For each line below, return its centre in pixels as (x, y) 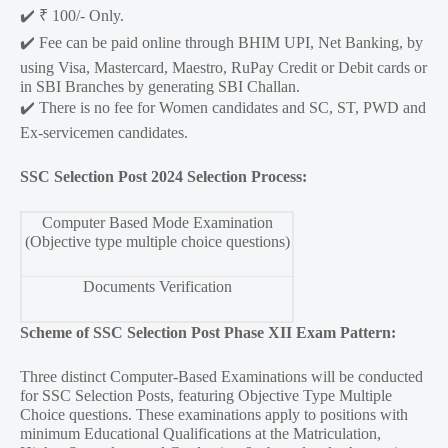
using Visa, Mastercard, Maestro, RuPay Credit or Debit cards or (223, 68)
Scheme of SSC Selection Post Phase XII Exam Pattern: (208, 333)
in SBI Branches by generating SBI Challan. (160, 87)
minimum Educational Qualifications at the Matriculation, (200, 434)
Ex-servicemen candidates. (104, 133)
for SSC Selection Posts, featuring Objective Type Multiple (206, 396)
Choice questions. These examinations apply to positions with (214, 415)
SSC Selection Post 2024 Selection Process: (163, 177)
